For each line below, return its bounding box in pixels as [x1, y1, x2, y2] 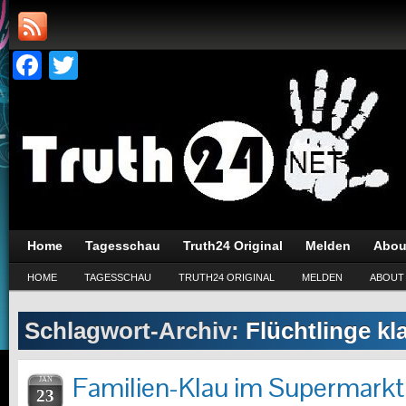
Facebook [42, 49, 170, 82]
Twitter [78, 49, 164, 82]
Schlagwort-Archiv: [24, 318, 246, 343]
